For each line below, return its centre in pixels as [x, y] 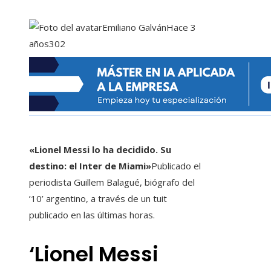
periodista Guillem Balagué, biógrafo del [112, 182]
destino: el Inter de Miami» [90, 166]
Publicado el [176, 166]
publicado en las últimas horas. [92, 215]
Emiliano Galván [134, 28]
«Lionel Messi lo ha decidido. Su [100, 150]
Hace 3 [181, 28]
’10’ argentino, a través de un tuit [98, 199]
